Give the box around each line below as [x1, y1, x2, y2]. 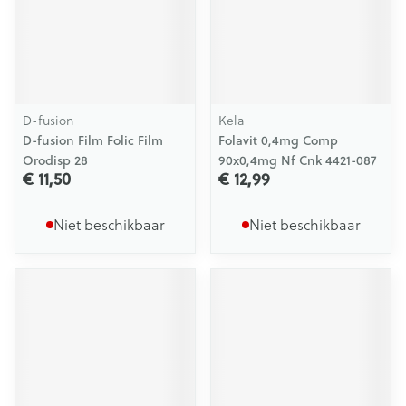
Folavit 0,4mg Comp [218, 131, 338, 150]
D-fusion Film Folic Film [23, 131, 163, 150]
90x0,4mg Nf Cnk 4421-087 [218, 151, 376, 169]
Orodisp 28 [23, 151, 88, 169]
